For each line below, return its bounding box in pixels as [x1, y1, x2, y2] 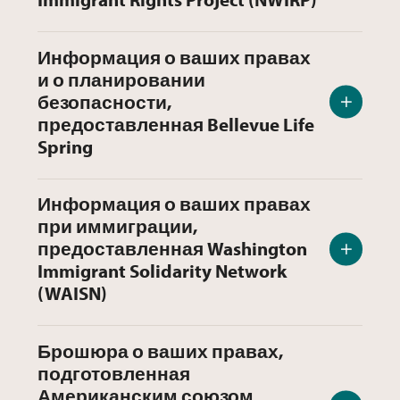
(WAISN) [37, 281, 107, 305]
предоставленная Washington [37, 237, 307, 261]
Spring [37, 134, 93, 158]
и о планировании [37, 67, 205, 91]
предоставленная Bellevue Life [37, 112, 314, 136]
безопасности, [37, 89, 171, 113]
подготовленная [37, 361, 190, 385]
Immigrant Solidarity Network [37, 259, 287, 283]
